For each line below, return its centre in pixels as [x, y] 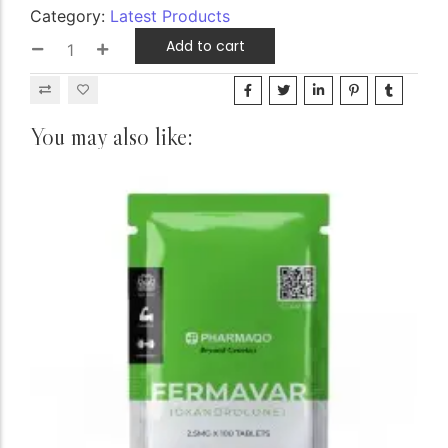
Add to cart [205, 45]
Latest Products [170, 16]
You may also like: [111, 137]
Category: [70, 16]
